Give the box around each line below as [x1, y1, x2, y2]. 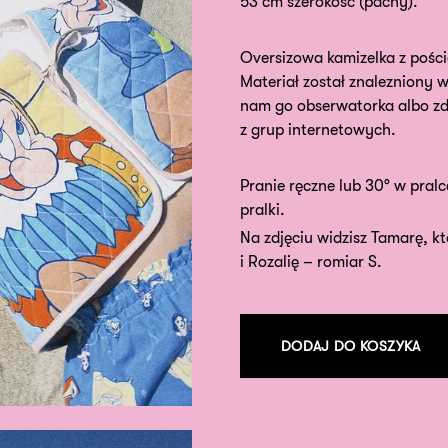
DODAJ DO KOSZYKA [281, 338, 421, 354]
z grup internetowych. [240, 121, 396, 139]
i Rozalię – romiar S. [240, 253, 382, 271]
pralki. [240, 201, 285, 219]
